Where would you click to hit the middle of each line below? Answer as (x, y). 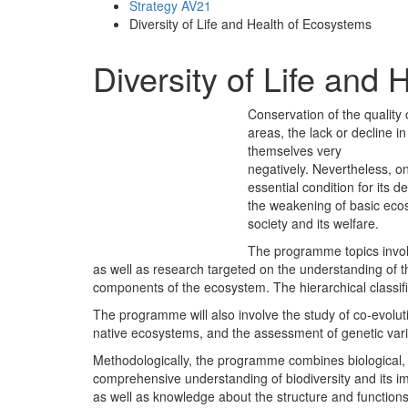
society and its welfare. (313, 223)
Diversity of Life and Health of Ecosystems (250, 23)
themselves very (295, 150)
